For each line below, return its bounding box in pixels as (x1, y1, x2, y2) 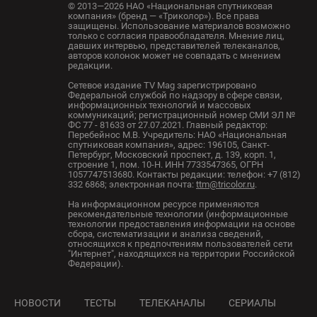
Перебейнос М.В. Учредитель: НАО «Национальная (68, 129, 287, 141)
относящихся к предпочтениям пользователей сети (68, 238, 293, 250)
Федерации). (68, 258, 123, 270)
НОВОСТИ (14, 297, 61, 309)
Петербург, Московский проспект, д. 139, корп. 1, (68, 149, 276, 161)
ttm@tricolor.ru (196, 179, 255, 190)
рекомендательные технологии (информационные (68, 209, 288, 220)
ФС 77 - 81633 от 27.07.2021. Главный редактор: (68, 120, 267, 131)
